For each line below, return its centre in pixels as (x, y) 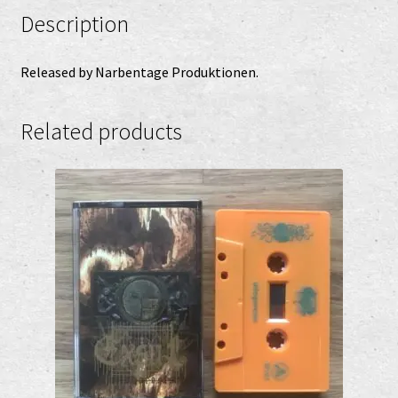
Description (74, 24)
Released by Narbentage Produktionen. (139, 72)
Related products (101, 131)
